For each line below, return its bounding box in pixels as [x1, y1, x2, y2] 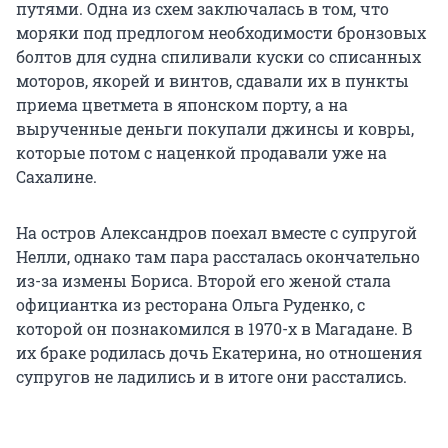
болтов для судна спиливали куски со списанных [16, 45, 421, 67]
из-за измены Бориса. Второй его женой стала [16, 269, 391, 291]
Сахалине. [16, 165, 97, 187]
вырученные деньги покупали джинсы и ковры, [16, 117, 414, 139]
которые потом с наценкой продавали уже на [16, 141, 387, 163]
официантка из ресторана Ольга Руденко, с [16, 293, 365, 315]
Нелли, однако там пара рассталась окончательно [16, 245, 420, 267]
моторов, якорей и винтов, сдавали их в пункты [16, 69, 409, 91]
